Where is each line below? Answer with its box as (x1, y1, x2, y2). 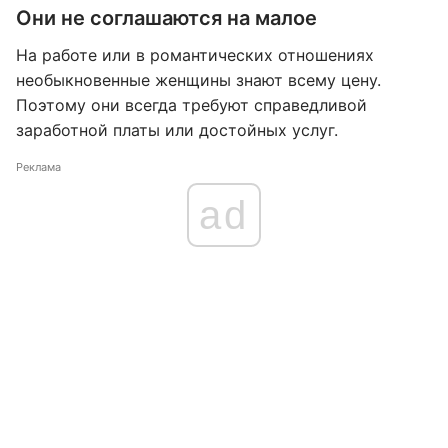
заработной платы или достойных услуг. (16, 120, 338, 141)
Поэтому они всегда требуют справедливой (16, 95, 367, 116)
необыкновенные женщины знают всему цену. (16, 70, 381, 91)
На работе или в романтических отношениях (16, 45, 374, 66)
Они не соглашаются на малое (16, 6, 317, 31)
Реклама (16, 160, 61, 175)
